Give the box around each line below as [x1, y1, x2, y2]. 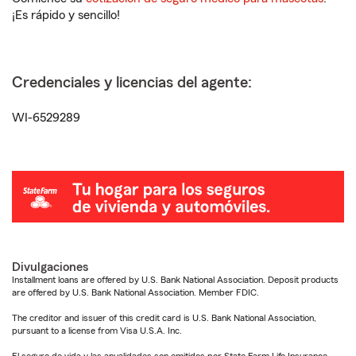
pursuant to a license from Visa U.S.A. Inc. [12, 326, 182, 336]
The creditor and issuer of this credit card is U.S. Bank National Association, [12, 313, 316, 323]
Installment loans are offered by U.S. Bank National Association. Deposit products [12, 275, 339, 285]
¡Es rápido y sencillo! [12, 9, 120, 21]
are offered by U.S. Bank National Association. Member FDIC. [12, 288, 259, 298]
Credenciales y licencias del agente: [12, 75, 252, 91]
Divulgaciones [12, 261, 88, 274]
